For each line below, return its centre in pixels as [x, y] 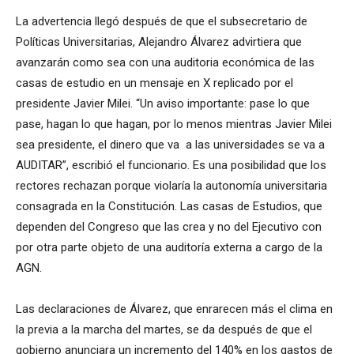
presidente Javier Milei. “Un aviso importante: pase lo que [163, 103]
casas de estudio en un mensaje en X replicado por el [154, 83]
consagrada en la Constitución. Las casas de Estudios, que [169, 206]
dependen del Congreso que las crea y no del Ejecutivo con [169, 226]
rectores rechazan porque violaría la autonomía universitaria [171, 185]
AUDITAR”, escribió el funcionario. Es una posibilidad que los [171, 165]
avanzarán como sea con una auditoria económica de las [165, 62]
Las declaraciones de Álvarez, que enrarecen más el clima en [174, 309]
